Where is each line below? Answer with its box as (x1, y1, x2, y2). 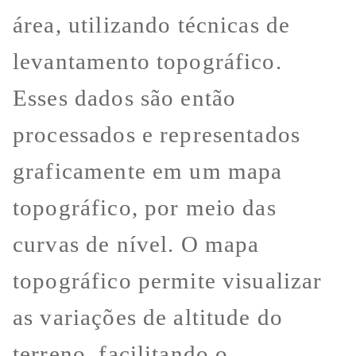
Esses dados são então (13, 85, 237, 111)
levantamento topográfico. (13, 48, 282, 75)
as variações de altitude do (13, 304, 284, 331)
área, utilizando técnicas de (13, 12, 291, 38)
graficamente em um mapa (13, 158, 283, 184)
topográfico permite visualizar (13, 268, 323, 294)
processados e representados (13, 122, 301, 148)
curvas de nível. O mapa (13, 231, 260, 257)
